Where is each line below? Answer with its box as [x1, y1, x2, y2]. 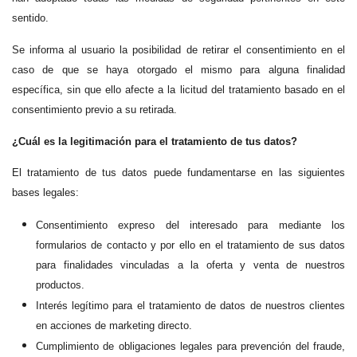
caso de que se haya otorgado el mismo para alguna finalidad [12, 64, 345, 76]
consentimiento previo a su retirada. [12, 104, 177, 116]
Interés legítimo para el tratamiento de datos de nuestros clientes [36, 300, 345, 312]
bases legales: [12, 186, 79, 199]
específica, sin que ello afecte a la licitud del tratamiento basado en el [12, 84, 345, 96]
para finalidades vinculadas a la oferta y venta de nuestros [36, 259, 345, 272]
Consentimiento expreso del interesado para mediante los [36, 219, 345, 232]
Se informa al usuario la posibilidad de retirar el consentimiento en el [12, 44, 345, 57]
